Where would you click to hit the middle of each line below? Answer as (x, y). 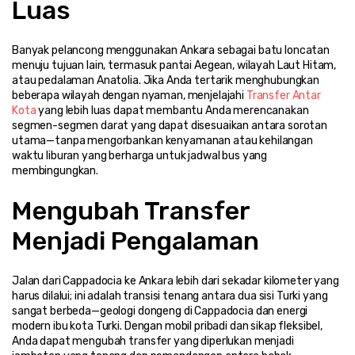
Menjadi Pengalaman (136, 240)
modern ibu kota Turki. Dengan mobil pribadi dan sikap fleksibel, (168, 326)
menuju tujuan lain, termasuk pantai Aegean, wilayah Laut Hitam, (174, 65)
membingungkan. (55, 170)
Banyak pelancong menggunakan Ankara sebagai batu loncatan (171, 50)
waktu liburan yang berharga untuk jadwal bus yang (140, 155)
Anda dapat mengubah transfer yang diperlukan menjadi (153, 341)
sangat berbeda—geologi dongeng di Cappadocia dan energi (160, 311)
